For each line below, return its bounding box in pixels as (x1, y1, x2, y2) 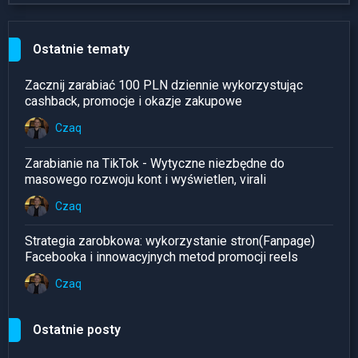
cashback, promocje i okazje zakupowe (25, 93, 242, 109)
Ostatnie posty (33, 322, 121, 338)
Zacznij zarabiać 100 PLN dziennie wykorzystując (25, 78, 303, 93)
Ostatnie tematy (33, 42, 129, 58)
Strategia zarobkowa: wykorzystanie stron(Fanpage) (25, 233, 315, 249)
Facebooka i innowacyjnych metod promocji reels (25, 249, 298, 265)
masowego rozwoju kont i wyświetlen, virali (25, 171, 266, 187)
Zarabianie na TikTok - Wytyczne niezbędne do (25, 155, 284, 171)
